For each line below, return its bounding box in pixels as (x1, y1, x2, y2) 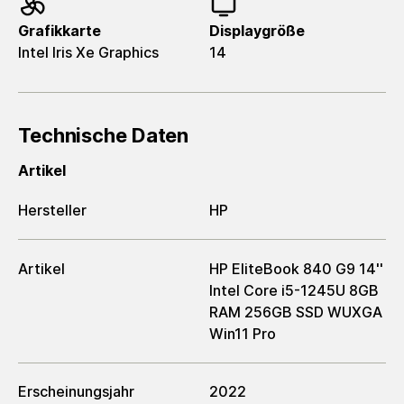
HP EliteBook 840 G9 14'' (209, 259, 383, 278)
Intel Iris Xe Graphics (18, 43, 159, 61)
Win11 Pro (209, 324, 276, 343)
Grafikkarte (18, 22, 101, 40)
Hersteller (18, 201, 87, 219)
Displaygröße (209, 22, 305, 40)
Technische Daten (18, 124, 189, 147)
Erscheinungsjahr (18, 382, 134, 401)
